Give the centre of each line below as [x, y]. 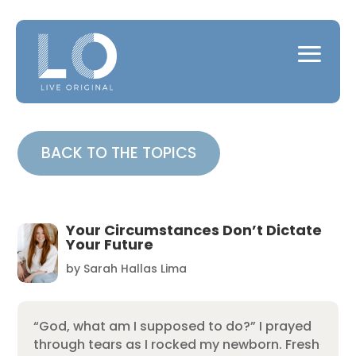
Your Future [109, 244]
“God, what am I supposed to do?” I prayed [173, 326]
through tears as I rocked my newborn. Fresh [177, 344]
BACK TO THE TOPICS [119, 153]
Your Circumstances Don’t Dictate [193, 230]
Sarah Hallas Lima [135, 268]
